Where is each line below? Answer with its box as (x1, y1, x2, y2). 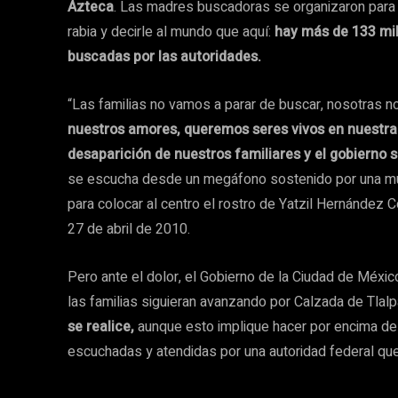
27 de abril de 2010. (68, 219, 190, 241)
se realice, (68, 316, 134, 338)
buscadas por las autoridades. (68, 46, 261, 68)
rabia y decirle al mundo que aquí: (68, 21, 275, 44)
